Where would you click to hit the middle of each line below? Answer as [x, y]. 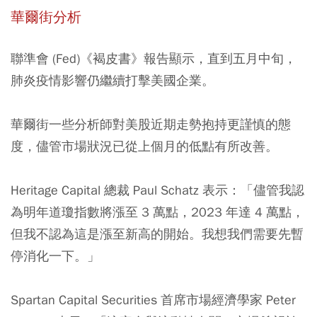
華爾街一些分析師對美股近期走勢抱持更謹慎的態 [151, 124]
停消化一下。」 [55, 255]
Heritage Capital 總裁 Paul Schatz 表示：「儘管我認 [157, 190]
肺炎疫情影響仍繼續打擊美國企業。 [113, 80]
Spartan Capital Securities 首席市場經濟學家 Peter [153, 299]
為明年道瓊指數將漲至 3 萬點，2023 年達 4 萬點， [157, 212]
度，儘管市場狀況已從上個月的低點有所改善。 [144, 146]
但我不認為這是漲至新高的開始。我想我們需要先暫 [157, 234]
